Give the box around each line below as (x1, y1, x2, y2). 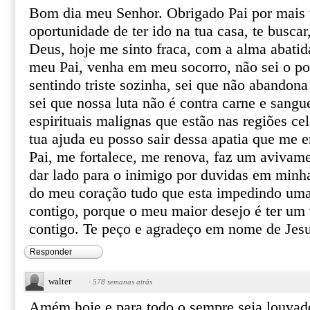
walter (48, 276, 71, 286)
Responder (30, 247, 72, 257)
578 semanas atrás (93, 277, 152, 286)
